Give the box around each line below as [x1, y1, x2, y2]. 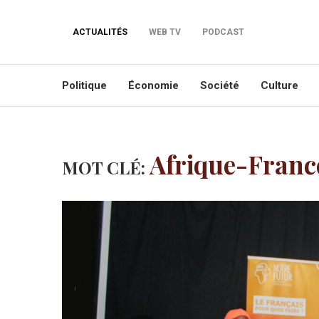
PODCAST [202, 27, 244, 37]
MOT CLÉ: [62, 156, 150, 179]
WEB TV [149, 27, 181, 37]
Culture [261, 79, 298, 92]
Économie [128, 79, 179, 92]
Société [200, 79, 239, 92]
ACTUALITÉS [73, 27, 127, 37]
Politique [62, 79, 107, 92]
